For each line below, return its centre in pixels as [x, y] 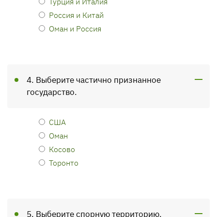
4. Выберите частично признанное [94, 80]
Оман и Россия [75, 28]
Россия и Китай [76, 15]
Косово [62, 149]
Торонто [64, 163]
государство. [52, 92]
